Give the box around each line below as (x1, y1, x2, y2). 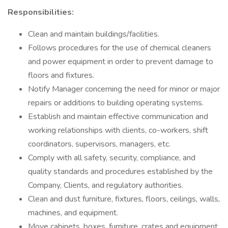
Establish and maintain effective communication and (28, 111, 208, 122)
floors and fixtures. (28, 70, 94, 81)
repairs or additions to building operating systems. (28, 97, 204, 108)
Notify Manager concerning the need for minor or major (28, 83, 220, 95)
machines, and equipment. (28, 207, 118, 218)
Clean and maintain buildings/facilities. (28, 28, 159, 40)
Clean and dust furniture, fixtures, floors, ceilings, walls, (28, 193, 220, 205)
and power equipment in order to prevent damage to (28, 56, 213, 67)
